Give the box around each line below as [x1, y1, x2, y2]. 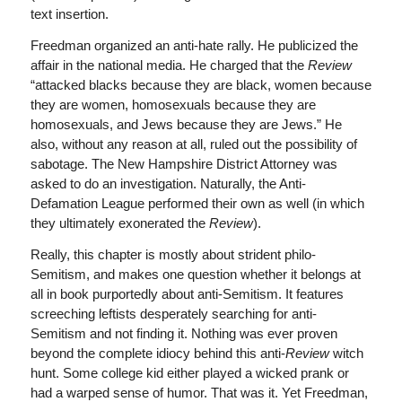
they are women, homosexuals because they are [30, 97, 316, 112]
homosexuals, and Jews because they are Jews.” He [30, 117, 342, 132]
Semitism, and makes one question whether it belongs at [30, 266, 361, 282]
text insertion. [30, 6, 109, 22]
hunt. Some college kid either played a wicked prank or [30, 364, 349, 380]
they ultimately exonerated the [30, 215, 209, 231]
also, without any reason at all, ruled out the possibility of [30, 136, 357, 152]
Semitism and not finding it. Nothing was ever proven [30, 325, 337, 341]
